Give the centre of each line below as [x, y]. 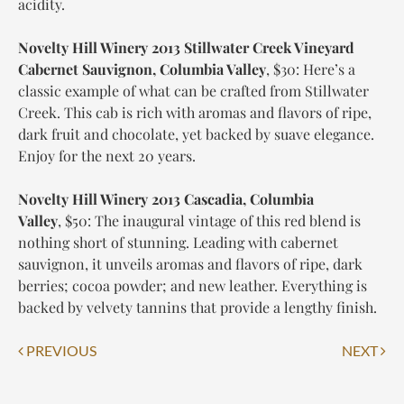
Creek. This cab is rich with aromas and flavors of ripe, [195, 112]
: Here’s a [326, 69]
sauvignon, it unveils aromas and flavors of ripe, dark [190, 263]
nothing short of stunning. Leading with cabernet [178, 242]
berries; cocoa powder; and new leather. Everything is [193, 285]
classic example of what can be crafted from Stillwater [193, 90]
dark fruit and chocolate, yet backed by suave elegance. [196, 133]
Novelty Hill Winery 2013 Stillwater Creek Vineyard [186, 47]
